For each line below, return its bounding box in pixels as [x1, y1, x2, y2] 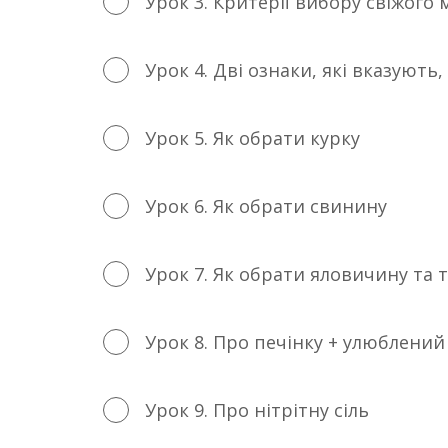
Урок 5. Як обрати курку [145, 126, 360, 151]
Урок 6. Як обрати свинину [145, 194, 387, 219]
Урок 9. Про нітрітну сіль [145, 398, 369, 423]
